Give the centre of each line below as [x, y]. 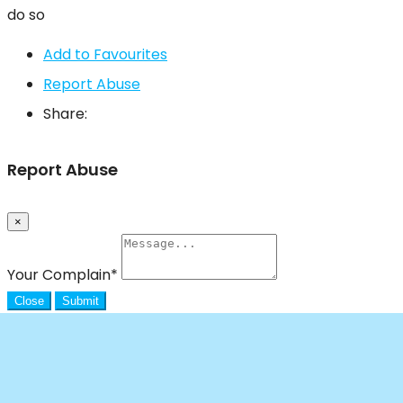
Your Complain [59, 275]
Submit [81, 301]
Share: [65, 114]
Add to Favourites [105, 55]
